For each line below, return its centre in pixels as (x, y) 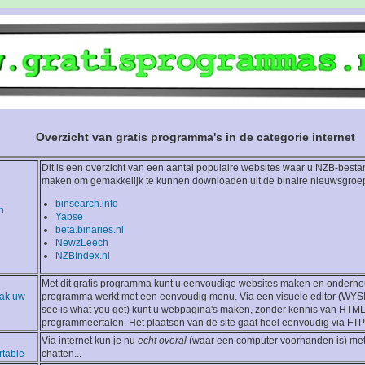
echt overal (162, 341)
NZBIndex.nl (83, 256)
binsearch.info (87, 204)
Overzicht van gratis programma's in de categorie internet (196, 137)
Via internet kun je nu (90, 341)
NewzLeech (82, 243)
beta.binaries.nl (90, 230)
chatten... (62, 354)
